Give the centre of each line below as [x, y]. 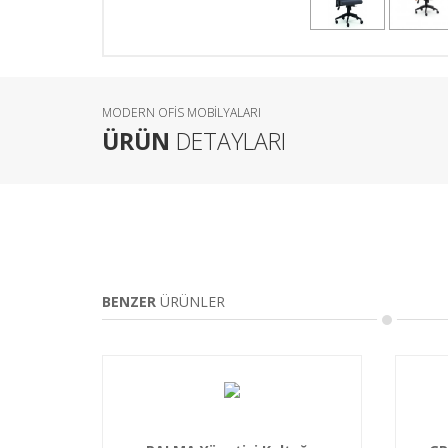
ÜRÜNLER [190, 302]
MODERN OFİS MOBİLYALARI [181, 113]
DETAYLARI [228, 141]
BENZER [129, 302]
